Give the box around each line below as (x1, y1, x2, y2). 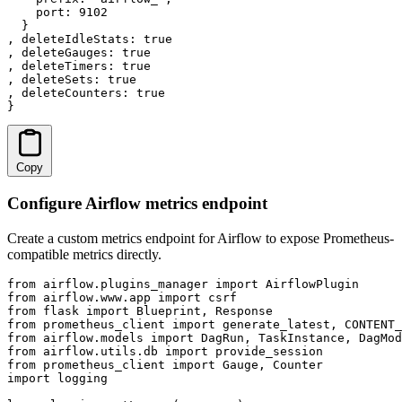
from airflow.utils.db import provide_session (7, 344, 323, 358)
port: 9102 (7, 5, 108, 20)
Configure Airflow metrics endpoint (7, 194, 267, 214)
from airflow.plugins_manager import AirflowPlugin (7, 276, 359, 291)
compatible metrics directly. (7, 246, 162, 262)
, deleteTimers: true (7, 59, 151, 74)
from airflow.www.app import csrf (7, 290, 237, 304)
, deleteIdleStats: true (7, 32, 172, 47)
